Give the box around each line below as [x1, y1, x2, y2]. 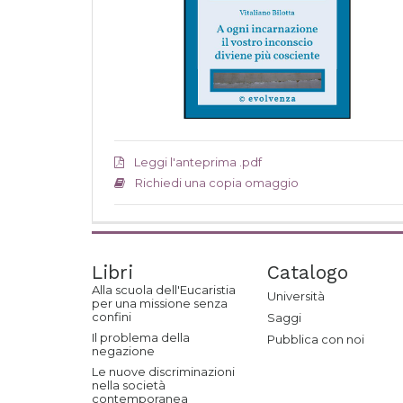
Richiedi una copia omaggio [135, 175, 299, 190]
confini [92, 309, 131, 324]
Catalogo [267, 261, 348, 283]
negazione [92, 344, 155, 358]
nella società [92, 378, 166, 392]
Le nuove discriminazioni [92, 364, 235, 379]
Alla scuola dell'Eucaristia [92, 282, 236, 297]
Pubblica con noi [267, 332, 364, 346]
